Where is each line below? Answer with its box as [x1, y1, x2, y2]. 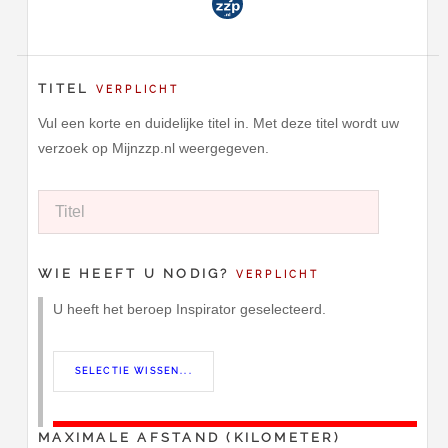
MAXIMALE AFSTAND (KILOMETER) [38, 430, 340, 446]
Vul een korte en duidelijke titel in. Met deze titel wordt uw [38, 115, 400, 132]
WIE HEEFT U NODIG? [38, 266, 236, 282]
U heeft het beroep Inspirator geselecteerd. [53, 301, 327, 317]
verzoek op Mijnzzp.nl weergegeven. [38, 140, 270, 157]
